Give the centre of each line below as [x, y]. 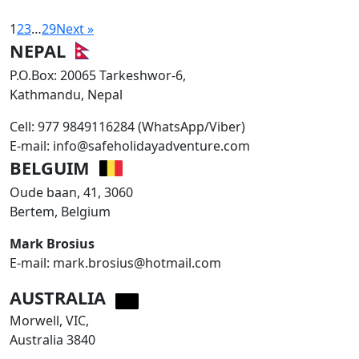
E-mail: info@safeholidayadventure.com [130, 146]
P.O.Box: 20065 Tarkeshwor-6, [98, 76]
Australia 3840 [52, 339]
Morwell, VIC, [49, 320]
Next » [75, 28]
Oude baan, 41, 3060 [71, 192]
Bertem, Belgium [60, 211]
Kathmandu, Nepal [66, 95]
